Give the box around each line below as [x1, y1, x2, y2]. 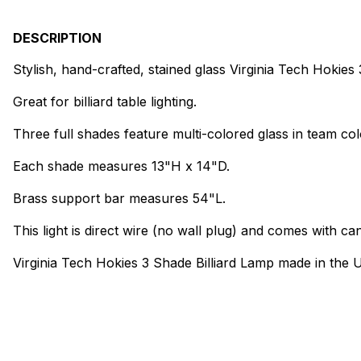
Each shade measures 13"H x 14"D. [13, 157, 230, 174]
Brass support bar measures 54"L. [13, 189, 226, 206]
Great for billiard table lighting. [13, 93, 197, 110]
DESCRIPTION [13, 29, 102, 46]
